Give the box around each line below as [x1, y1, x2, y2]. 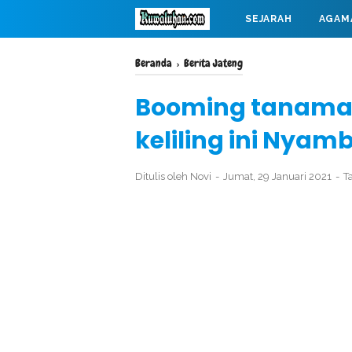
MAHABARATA [148, 51, 221, 62]
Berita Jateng [184, 56, 243, 70]
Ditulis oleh [135, 170, 190, 182]
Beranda [135, 56, 172, 70]
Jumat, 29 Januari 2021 [223, 170, 334, 182]
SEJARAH [245, 13, 292, 24]
